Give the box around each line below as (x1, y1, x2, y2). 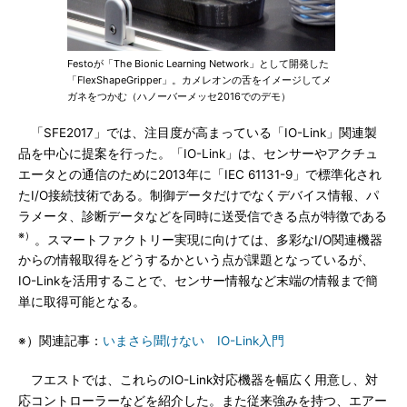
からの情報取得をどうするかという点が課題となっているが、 (18, 253, 374, 268)
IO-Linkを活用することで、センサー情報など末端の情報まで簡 (18, 273, 378, 289)
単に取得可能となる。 (18, 294, 145, 310)
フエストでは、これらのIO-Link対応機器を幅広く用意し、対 (18, 372, 378, 388)
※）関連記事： (18, 333, 103, 349)
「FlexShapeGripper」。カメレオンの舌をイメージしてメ (67, 73, 332, 86)
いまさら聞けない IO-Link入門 (103, 333, 284, 349)
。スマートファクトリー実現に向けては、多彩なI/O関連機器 (35, 232, 382, 247)
